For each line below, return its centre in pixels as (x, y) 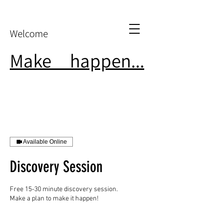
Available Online (45, 142)
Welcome (29, 33)
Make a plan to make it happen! (54, 199)
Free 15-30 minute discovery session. (64, 189)
